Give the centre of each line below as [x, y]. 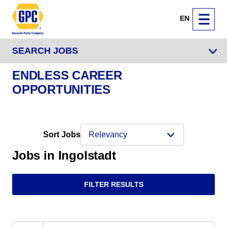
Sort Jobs [62, 134]
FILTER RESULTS [113, 184]
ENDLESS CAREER [67, 75]
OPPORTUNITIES [61, 90]
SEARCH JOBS [45, 51]
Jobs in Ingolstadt [64, 156]
